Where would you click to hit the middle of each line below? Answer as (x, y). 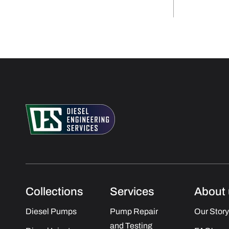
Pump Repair (134, 211)
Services (132, 192)
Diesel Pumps (51, 211)
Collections (54, 192)
